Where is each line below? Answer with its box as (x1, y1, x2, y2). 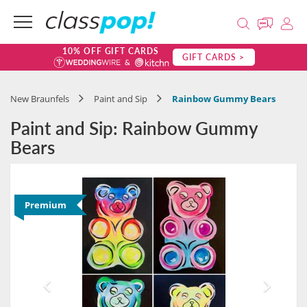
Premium (25, 199, 66, 211)
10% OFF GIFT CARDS (62, 45, 160, 57)
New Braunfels (10, 93, 69, 105)
